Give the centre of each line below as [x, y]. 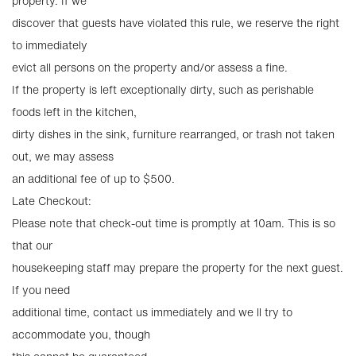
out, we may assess [63, 156]
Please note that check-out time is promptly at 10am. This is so [174, 223]
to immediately [50, 45]
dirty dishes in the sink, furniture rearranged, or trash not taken [173, 134]
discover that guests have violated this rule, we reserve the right [176, 23]
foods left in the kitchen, [74, 112]
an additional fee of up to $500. [93, 178]
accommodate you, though [81, 334]
